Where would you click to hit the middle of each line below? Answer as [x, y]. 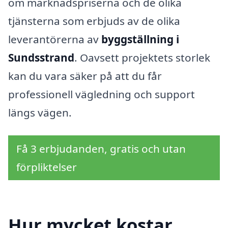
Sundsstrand [41, 57]
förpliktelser [47, 167]
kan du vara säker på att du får [85, 76]
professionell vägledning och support [102, 94]
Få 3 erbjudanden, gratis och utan [101, 149]
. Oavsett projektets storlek [142, 57]
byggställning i [140, 39]
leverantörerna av [55, 39]
